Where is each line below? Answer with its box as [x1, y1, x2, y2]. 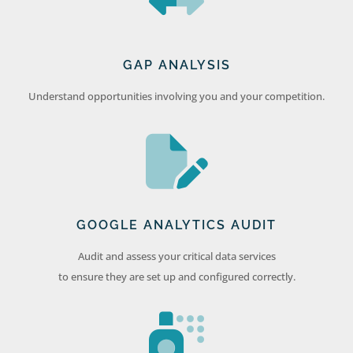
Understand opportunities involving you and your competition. [28, 89, 325, 104]
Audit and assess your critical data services [77, 249, 276, 264]
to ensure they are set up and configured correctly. [58, 269, 295, 284]
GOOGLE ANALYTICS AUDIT [76, 217, 277, 233]
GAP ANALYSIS [122, 58, 231, 73]
